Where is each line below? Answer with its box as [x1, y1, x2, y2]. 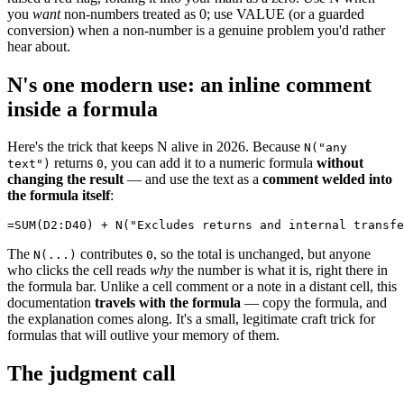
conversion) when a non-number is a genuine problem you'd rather [7, 22, 385, 38]
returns [50, 155, 96, 171]
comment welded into [262, 171, 392, 188]
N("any [304, 141, 347, 155]
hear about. [7, 38, 70, 54]
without [317, 155, 363, 171]
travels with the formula [95, 295, 241, 311]
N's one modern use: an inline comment [7, 72, 372, 96]
